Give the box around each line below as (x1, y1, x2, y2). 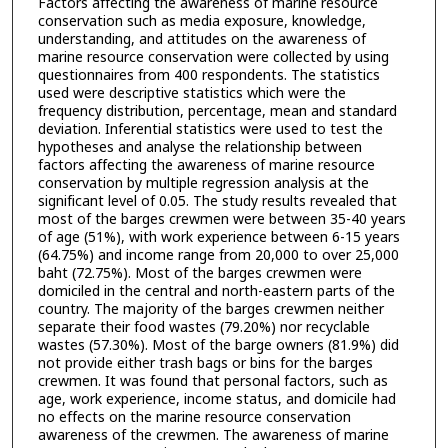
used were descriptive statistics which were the (37, 82, 346, 104)
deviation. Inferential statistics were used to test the (37, 118, 383, 140)
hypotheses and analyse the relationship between (37, 136, 362, 158)
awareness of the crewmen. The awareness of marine (37, 424, 389, 446)
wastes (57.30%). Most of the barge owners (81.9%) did (37, 334, 399, 356)
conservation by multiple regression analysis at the (37, 172, 369, 194)
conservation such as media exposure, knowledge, (37, 10, 366, 32)
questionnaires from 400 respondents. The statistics (37, 64, 380, 86)
